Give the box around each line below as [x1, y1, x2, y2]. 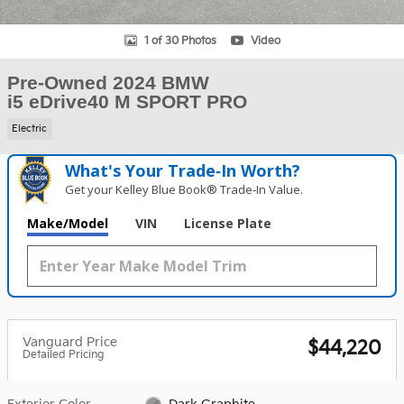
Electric [12, 123, 48, 134]
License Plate [184, 214, 271, 232]
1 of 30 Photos [143, 33, 216, 48]
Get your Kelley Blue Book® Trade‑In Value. [65, 180, 304, 197]
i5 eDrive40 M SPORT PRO [7, 91, 247, 112]
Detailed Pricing [23, 347, 104, 362]
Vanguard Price [23, 334, 117, 350]
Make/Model [27, 214, 108, 232]
